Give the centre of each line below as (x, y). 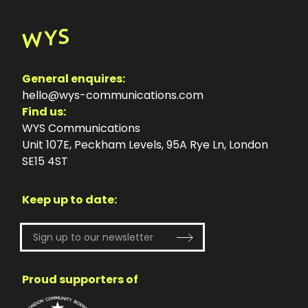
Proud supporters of (80, 279)
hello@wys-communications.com (113, 95)
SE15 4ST (45, 161)
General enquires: (74, 79)
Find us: (44, 112)
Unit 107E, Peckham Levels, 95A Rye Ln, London (145, 145)
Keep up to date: (69, 200)
